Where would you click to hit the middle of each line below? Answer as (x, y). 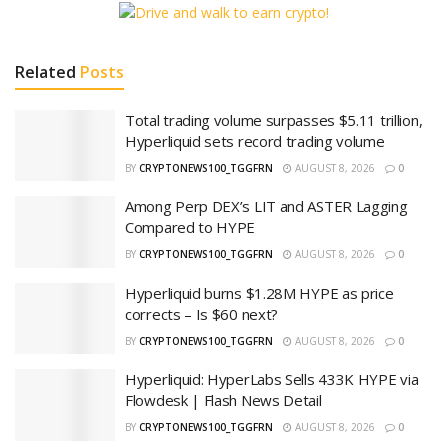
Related (45, 71)
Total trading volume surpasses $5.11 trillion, (274, 119)
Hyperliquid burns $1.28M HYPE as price (259, 292)
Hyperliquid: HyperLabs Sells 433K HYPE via (272, 379)
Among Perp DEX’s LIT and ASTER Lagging (266, 206)
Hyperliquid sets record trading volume (255, 140)
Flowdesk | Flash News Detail (223, 400)
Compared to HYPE (190, 227)
